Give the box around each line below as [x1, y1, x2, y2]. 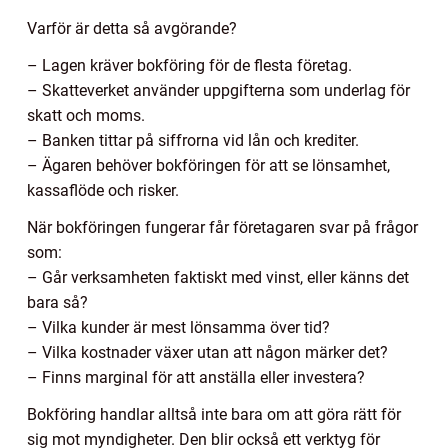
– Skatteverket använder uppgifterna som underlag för [27, 80, 410, 100]
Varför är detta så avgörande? [27, 18, 237, 38]
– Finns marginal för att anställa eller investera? [27, 367, 365, 387]
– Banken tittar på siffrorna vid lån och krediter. [27, 130, 359, 150]
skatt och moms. [27, 105, 145, 125]
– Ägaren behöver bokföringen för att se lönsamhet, [27, 155, 390, 175]
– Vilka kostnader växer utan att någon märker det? [27, 342, 388, 362]
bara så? [27, 292, 88, 312]
